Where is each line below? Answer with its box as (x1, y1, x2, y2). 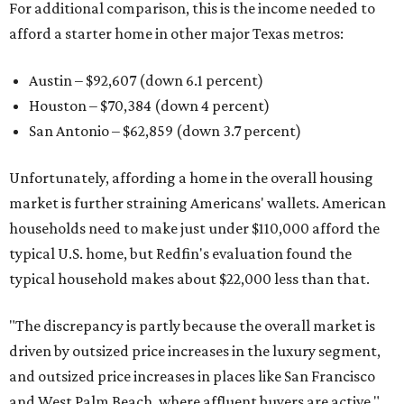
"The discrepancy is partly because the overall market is (9, 317, 375, 335)
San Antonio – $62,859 (29, 122, 173, 141)
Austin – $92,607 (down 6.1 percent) (29, 71, 263, 90)
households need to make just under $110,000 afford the (9, 219, 380, 238)
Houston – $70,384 (29, 96, 151, 115)
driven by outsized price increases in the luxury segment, (9, 342, 381, 361)
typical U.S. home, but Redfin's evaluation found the (9, 244, 352, 263)
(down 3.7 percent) (173, 122, 301, 141)
